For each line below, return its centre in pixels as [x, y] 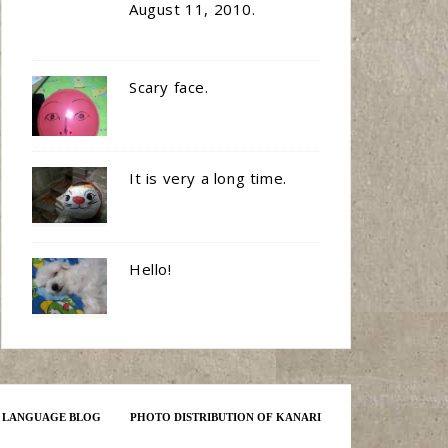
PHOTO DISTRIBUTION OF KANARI [225, 417]
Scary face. [169, 87]
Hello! [150, 269]
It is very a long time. [208, 178]
